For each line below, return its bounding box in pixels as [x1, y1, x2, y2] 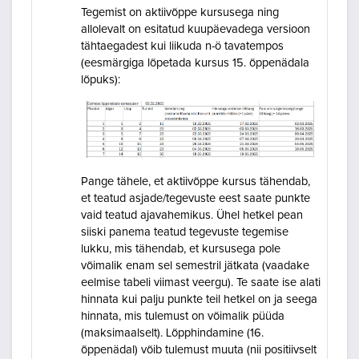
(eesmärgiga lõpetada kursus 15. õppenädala [81, 56, 309, 69]
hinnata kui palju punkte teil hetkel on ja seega [81, 293, 317, 306]
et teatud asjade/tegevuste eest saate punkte [81, 192, 310, 205]
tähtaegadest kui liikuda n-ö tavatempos [81, 39, 284, 52]
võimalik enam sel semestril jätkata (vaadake [81, 260, 309, 272]
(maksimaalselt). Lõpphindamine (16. [81, 327, 264, 340]
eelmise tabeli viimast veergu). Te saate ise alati [81, 276, 321, 289]
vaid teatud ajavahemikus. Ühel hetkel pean [81, 209, 303, 222]
